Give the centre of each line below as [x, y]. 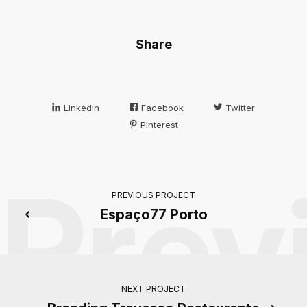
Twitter [239, 108]
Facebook [161, 108]
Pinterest [158, 125]
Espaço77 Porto [153, 215]
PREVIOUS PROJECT [153, 195]
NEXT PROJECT [153, 289]
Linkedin [80, 108]
